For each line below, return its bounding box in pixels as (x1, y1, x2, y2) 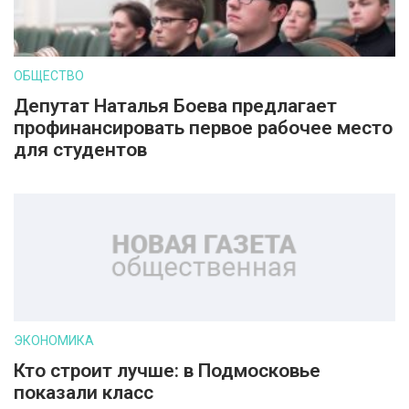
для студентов (14, 139, 147, 161)
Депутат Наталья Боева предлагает (14, 95, 337, 117)
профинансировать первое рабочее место (14, 117, 393, 139)
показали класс (14, 382, 153, 404)
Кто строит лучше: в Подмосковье (14, 360, 320, 382)
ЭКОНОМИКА (14, 333, 94, 348)
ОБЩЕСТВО (14, 68, 84, 83)
